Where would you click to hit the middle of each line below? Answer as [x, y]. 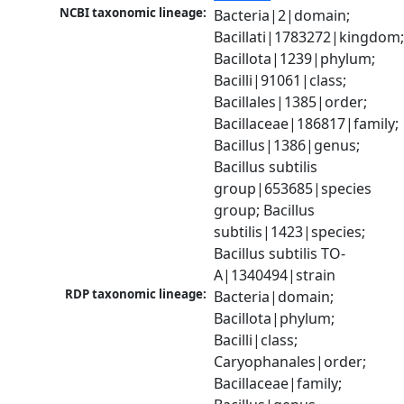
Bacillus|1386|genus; [287, 146]
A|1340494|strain [275, 275]
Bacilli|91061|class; [280, 81]
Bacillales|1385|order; [291, 102]
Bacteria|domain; [274, 297]
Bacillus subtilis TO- [280, 254]
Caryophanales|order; [290, 362]
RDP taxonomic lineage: [136, 294]
